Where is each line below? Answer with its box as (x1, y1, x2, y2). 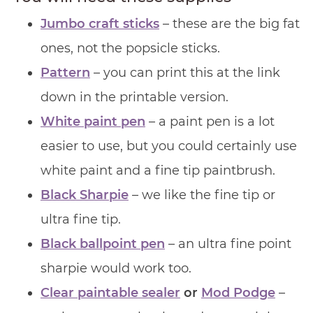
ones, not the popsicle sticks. (40, 40, 220, 56)
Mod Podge (201, 284, 275, 300)
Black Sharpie (40, 187, 129, 203)
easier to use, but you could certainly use (40, 138, 297, 154)
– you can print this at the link (89, 64, 280, 80)
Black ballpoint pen (40, 235, 165, 252)
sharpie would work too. (40, 260, 191, 276)
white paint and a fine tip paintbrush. (40, 162, 275, 178)
